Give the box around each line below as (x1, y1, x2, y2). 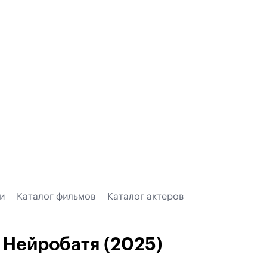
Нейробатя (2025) (2, 235, 163, 253)
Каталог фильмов (17, 192, 95, 201)
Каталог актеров (107, 192, 184, 201)
